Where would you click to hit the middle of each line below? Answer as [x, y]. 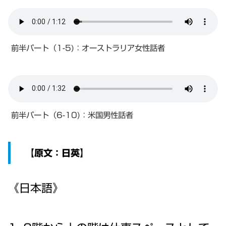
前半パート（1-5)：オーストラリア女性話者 [88, 48]
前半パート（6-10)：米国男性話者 [72, 115]
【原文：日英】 [52, 153]
